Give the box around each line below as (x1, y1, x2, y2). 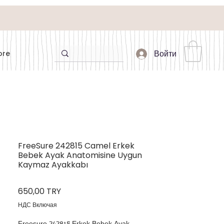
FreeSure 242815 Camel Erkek (18, 139, 134, 151)
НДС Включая (18, 200, 57, 209)
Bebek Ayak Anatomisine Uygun (18, 149, 142, 161)
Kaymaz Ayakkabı (18, 158, 88, 170)
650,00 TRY (18, 185, 61, 197)
